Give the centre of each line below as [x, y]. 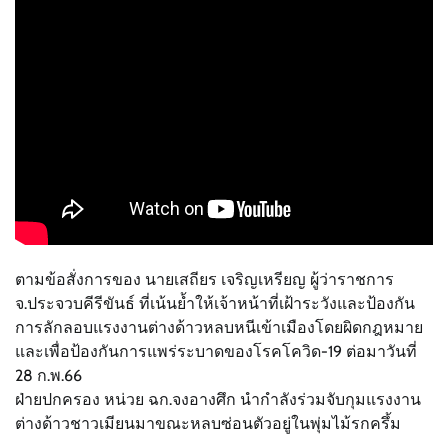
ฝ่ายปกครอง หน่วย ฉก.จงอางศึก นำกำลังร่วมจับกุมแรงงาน [218, 399]
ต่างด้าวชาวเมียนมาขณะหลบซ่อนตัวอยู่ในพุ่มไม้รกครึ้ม [208, 423]
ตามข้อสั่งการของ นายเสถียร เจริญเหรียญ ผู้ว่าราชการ [204, 279]
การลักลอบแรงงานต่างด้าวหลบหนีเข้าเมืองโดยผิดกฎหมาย [219, 327]
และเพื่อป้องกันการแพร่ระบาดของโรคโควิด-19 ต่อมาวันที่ [216, 351]
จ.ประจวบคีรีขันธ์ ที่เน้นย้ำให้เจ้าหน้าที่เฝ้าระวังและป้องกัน [215, 303]
